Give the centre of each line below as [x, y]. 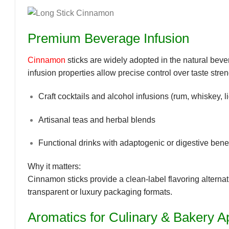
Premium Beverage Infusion [108, 39]
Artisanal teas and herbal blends [97, 120]
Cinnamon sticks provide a [77, 179]
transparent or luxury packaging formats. [100, 192]
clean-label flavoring [163, 179]
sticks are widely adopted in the [124, 60]
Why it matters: [54, 167]
